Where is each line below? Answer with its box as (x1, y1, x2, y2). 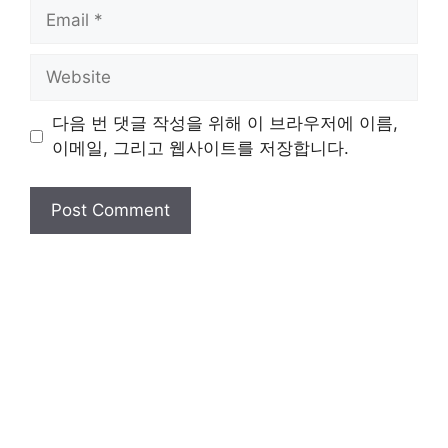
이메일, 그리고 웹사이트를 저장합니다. (51, 138, 349, 159)
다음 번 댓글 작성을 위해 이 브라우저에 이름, (51, 113, 398, 134)
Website (29, 55, 94, 76)
